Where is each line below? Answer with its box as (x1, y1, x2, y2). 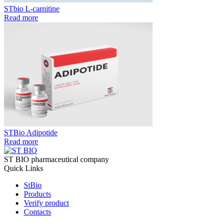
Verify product (24, 198, 69, 207)
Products (24, 189, 51, 198)
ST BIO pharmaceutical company (4, 155, 109, 164)
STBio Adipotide (4, 128, 57, 137)
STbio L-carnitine (4, 4, 59, 13)
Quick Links (4, 164, 43, 172)
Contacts (24, 207, 51, 216)
